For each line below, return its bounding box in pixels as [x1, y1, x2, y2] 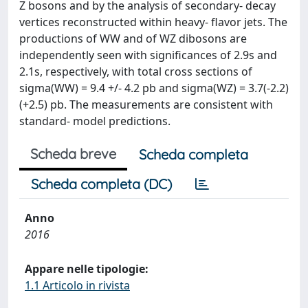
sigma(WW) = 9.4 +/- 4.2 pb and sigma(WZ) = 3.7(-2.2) [19, 80, 289, 96]
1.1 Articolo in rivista [25, 278, 130, 293]
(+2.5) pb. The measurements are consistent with [19, 97, 273, 112]
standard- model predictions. [19, 113, 170, 129]
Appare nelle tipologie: [25, 261, 148, 276]
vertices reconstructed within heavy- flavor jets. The [19, 14, 287, 30]
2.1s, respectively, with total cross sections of [19, 64, 252, 79]
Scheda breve [30, 145, 116, 162]
